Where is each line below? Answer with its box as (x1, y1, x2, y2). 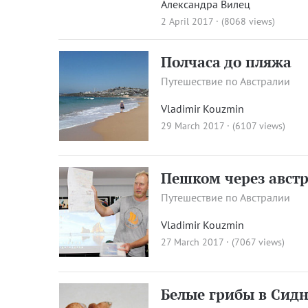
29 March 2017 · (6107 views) (161, 120, 286, 133)
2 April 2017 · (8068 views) (161, 15, 276, 28)
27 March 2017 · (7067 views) (161, 235, 285, 248)
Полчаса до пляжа (161, 52, 292, 72)
